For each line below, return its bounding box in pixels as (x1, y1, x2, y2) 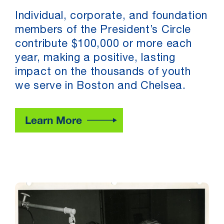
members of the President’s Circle (15, 25, 191, 35)
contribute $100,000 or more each (15, 39, 192, 49)
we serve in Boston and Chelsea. (15, 81, 186, 91)
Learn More (25, 114, 82, 127)
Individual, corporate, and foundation (15, 11, 207, 21)
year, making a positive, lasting (15, 53, 175, 63)
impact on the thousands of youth (15, 67, 191, 77)
